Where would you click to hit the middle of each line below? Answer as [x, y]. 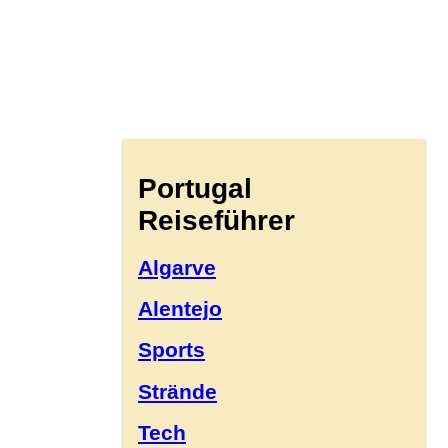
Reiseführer [216, 220]
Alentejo [180, 308]
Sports [171, 350]
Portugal [195, 188]
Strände [177, 391]
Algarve [177, 267]
